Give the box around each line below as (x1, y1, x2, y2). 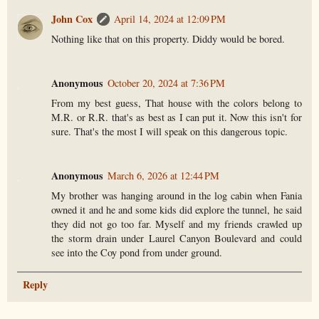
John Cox (51, 11, 93, 26)
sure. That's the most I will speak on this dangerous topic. (51, 124, 288, 138)
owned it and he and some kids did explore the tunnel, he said (51, 202, 302, 216)
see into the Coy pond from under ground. (51, 245, 223, 259)
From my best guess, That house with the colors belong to (51, 95, 302, 110)
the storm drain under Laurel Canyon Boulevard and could (51, 231, 302, 245)
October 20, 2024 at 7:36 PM (108, 75, 226, 90)
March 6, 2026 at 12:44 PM (108, 168, 220, 182)
